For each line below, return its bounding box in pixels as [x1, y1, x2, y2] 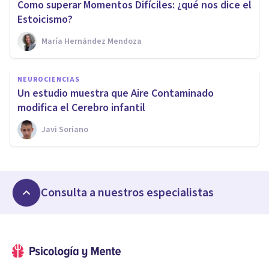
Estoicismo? [17, 12, 73, 28]
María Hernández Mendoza [41, 35, 142, 48]
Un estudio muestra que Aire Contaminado [17, 86, 214, 101]
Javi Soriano [41, 124, 88, 136]
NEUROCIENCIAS [17, 74, 80, 85]
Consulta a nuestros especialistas [41, 184, 214, 202]
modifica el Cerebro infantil [17, 100, 145, 116]
